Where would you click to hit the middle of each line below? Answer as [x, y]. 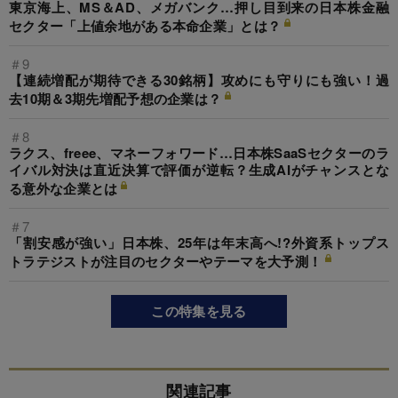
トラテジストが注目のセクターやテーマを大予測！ [166, 262]
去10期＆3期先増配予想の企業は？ [115, 99]
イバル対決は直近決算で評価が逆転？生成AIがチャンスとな [199, 170]
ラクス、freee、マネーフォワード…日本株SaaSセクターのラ [199, 153]
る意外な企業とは [64, 189]
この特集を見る [199, 311]
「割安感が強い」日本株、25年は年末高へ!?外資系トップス [199, 243]
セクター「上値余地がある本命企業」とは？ [145, 26]
